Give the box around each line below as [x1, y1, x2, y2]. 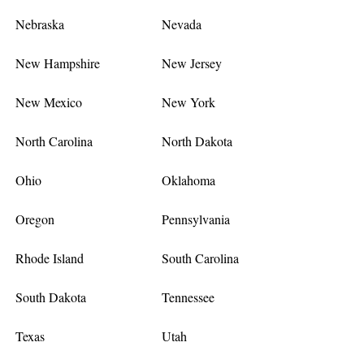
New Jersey [161, 54, 222, 71]
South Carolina [161, 249, 239, 266]
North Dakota [161, 132, 232, 149]
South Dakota [15, 288, 87, 305]
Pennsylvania [161, 210, 230, 227]
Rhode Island [15, 249, 84, 266]
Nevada [161, 15, 201, 32]
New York [161, 93, 215, 110]
